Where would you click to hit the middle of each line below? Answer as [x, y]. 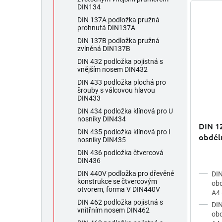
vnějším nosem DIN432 [112, 70]
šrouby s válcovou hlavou [116, 90]
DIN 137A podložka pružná [118, 20]
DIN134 [89, 7]
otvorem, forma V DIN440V [119, 190]
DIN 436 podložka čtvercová [120, 153]
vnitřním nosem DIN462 [113, 210]
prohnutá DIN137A [106, 28]
